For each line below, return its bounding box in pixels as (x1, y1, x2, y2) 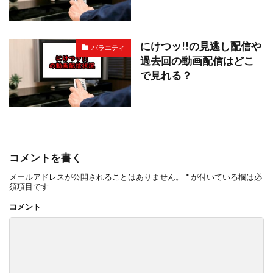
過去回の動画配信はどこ (140, 54, 254, 67)
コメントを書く (9, 152, 82, 165)
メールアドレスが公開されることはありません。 (9, 172, 183, 182)
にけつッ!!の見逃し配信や (140, 40, 261, 52)
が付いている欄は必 (189, 172, 262, 182)
